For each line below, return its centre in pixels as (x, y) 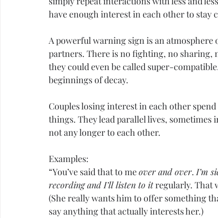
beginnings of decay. (89, 80)
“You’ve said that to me (94, 172)
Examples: (69, 159)
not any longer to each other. (105, 133)
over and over (165, 172)
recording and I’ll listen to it (101, 185)
